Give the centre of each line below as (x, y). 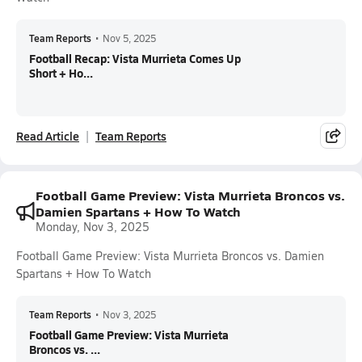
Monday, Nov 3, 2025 (93, 227)
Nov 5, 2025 (129, 38)
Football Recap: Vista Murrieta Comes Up (135, 58)
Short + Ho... (61, 73)
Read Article (48, 136)
